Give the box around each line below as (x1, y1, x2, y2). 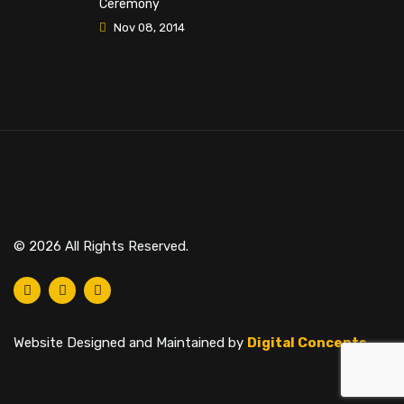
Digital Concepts (247, 335, 367, 351)
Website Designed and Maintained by (14, 335, 247, 351)
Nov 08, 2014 (111, 21, 185, 34)
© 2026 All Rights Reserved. (14, 238, 188, 254)
